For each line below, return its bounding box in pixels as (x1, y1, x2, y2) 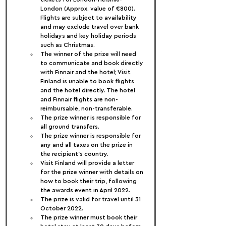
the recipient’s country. (40, 151, 108, 157)
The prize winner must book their (40, 214, 139, 220)
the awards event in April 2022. (40, 187, 130, 193)
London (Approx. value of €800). (40, 6, 137, 12)
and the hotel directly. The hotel (40, 87, 137, 93)
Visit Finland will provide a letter (40, 160, 136, 166)
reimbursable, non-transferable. (40, 105, 133, 111)
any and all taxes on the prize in (40, 142, 134, 148)
